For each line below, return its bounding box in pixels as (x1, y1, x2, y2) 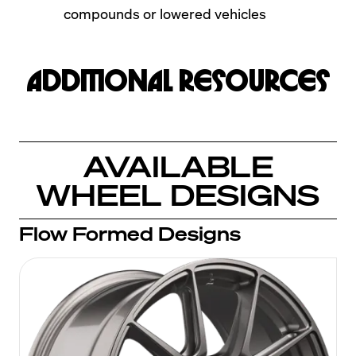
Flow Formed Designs (19, 221, 241, 246)
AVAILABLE (83, 148, 273, 184)
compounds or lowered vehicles (64, 4, 266, 22)
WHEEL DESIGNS (37, 176, 319, 212)
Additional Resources (26, 70, 330, 95)
